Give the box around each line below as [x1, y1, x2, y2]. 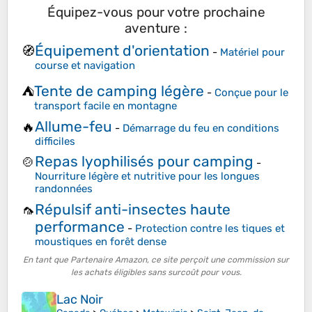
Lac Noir [56, 292, 103, 308]
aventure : [125, 20, 187, 37]
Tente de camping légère [34, 82, 204, 100]
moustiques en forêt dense [35, 235, 166, 248]
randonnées [35, 182, 93, 196]
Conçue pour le [214, 86, 288, 100]
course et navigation [35, 58, 135, 72]
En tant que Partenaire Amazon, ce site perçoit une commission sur [23, 255, 289, 265]
